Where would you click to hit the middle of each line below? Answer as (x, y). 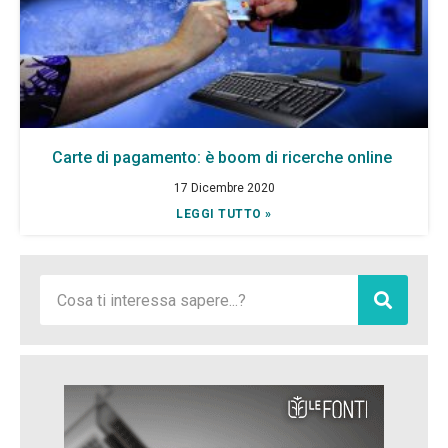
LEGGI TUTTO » (224, 214)
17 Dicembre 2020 (224, 188)
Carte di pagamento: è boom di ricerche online (224, 157)
